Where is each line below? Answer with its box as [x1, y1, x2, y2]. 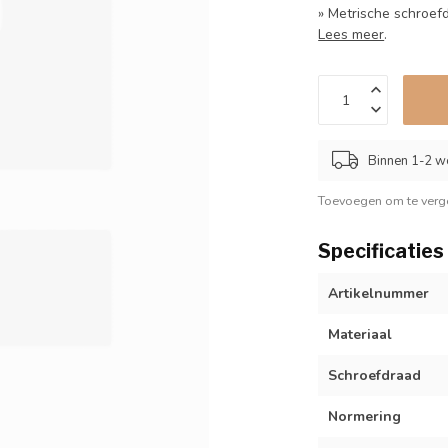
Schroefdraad [328, 366, 422, 385]
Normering [328, 407, 402, 426]
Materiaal [328, 325, 393, 344]
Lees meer [318, 25, 385, 44]
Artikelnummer [328, 284, 430, 303]
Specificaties [318, 239, 445, 263]
